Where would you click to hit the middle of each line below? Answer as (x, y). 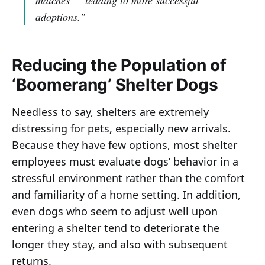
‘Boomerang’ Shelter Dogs (115, 85)
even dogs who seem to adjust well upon (115, 211)
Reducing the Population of (119, 65)
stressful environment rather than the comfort (128, 178)
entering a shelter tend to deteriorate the (116, 228)
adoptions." (60, 17)
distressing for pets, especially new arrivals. (121, 129)
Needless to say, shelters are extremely (110, 112)
